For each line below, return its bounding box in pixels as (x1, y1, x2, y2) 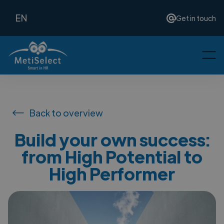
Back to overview (29, 106, 103, 118)
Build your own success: (14, 128, 210, 150)
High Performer (49, 162, 175, 184)
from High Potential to (21, 145, 202, 167)
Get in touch (176, 13, 216, 22)
